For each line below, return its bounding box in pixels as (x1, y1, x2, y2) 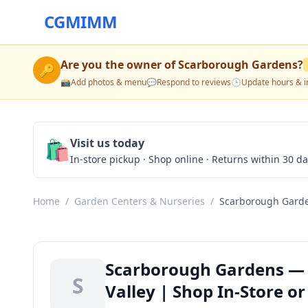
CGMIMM (44, 10, 118, 33)
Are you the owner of (60, 57, 178, 72)
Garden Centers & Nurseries (74, 195, 205, 208)
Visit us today (70, 135, 144, 151)
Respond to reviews (157, 76, 231, 88)
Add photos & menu (71, 76, 146, 88)
